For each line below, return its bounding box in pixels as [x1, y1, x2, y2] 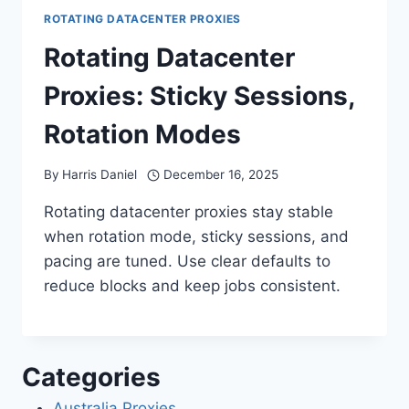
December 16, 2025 [163, 167, 278, 183]
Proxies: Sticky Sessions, [44, 79, 354, 111]
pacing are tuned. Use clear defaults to [44, 252, 330, 271]
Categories [22, 362, 161, 393]
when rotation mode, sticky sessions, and [44, 227, 349, 246]
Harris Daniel [62, 167, 138, 183]
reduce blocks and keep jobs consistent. [44, 277, 341, 296]
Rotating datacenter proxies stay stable [44, 203, 333, 222]
